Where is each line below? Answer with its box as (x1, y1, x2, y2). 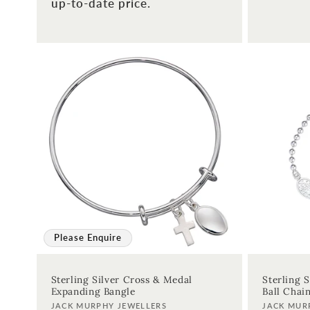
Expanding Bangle (51, 284, 136, 298)
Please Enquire (53, 232, 122, 243)
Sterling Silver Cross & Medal (51, 273, 192, 286)
